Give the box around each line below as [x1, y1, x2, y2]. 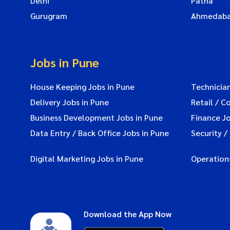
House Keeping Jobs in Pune [30, 81, 135, 92]
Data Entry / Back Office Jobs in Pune [30, 127, 169, 138]
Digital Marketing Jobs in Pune [30, 152, 143, 164]
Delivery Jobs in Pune [30, 96, 109, 107]
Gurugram [30, 10, 67, 21]
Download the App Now [84, 208, 171, 219]
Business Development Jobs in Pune [30, 111, 163, 123]
